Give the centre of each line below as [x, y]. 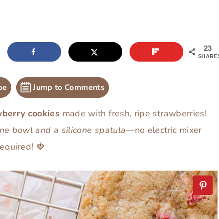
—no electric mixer [164, 130]
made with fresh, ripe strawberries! [133, 113]
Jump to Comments [67, 87]
